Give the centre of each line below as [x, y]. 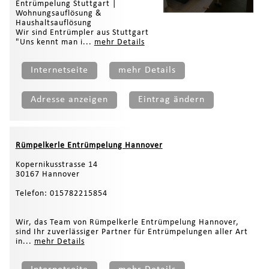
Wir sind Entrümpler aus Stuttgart [82, 32]
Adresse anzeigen [69, 99]
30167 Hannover [47, 174]
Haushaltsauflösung [53, 23]
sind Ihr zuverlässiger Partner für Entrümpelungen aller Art [131, 232]
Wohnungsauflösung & [59, 13]
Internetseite [59, 70]
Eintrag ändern [171, 99]
